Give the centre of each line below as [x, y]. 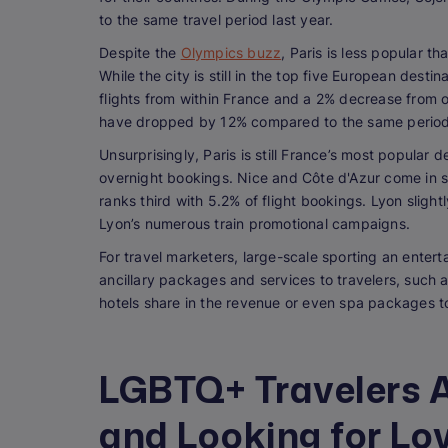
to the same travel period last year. [218, 20]
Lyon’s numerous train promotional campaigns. [257, 224]
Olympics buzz [231, 53]
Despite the [140, 53]
